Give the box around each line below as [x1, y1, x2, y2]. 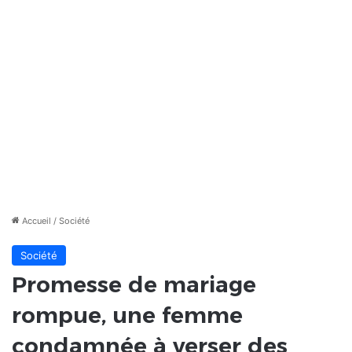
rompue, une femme [12, 302, 243, 329]
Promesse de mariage [12, 271, 256, 299]
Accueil [20, 215, 51, 227]
